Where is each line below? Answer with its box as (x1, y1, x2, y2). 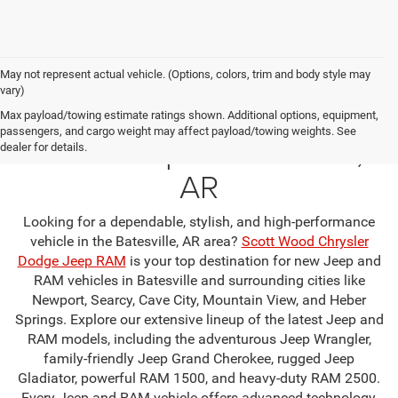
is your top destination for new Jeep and (125, 252, 381, 270)
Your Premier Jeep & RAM (23, 94, 375, 139)
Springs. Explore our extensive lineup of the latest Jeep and (14, 311, 384, 329)
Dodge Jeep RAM (17, 252, 126, 270)
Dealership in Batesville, (35, 129, 363, 174)
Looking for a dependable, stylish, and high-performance (23, 213, 375, 231)
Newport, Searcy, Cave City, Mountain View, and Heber (32, 291, 366, 309)
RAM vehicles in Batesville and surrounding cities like (33, 272, 365, 290)
